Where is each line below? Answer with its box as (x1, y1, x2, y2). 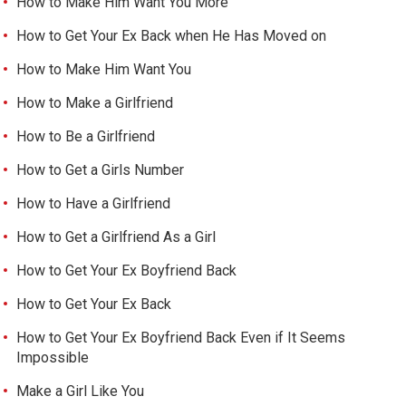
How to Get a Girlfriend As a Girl (16, 228, 217, 246)
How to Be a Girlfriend (16, 128, 156, 146)
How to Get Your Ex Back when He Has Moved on (16, 27, 327, 45)
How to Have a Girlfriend (16, 195, 171, 213)
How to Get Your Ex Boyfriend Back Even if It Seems (16, 329, 346, 347)
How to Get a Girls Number (16, 161, 185, 179)
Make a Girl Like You (16, 382, 145, 401)
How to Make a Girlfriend (16, 94, 174, 112)
